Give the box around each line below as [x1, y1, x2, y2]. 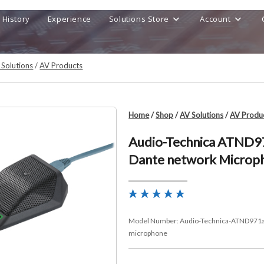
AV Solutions [180, 110, 224, 120]
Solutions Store [108, 14, 169, 24]
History [2, 14, 30, 24]
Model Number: [128, 216, 180, 225]
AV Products [39, 61, 83, 70]
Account [200, 14, 231, 24]
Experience [47, 14, 91, 24]
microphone [128, 229, 168, 237]
